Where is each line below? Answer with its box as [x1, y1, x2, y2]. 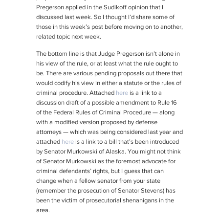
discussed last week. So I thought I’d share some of [36, 14, 175, 21]
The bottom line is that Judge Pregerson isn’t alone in [36, 51, 180, 58]
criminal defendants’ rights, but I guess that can [36, 168, 164, 175]
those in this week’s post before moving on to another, [36, 24, 183, 31]
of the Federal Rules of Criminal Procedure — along [36, 109, 175, 116]
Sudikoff [104, 4, 128, 11]
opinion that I [128, 4, 163, 11]
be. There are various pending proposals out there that [36, 70, 182, 77]
